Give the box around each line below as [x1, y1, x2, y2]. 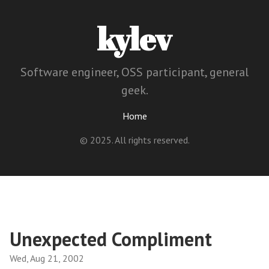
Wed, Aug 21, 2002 [10, 252, 84, 265]
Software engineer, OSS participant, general [20, 64, 249, 80]
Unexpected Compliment [10, 226, 212, 252]
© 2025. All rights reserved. [79, 134, 190, 146]
